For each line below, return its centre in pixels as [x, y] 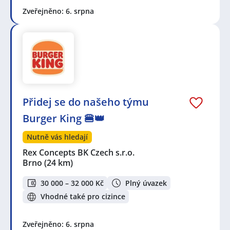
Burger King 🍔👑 [64, 119]
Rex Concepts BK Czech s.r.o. [79, 153]
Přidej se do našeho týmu [86, 102]
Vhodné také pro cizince [83, 197]
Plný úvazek [146, 183]
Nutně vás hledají [57, 137]
